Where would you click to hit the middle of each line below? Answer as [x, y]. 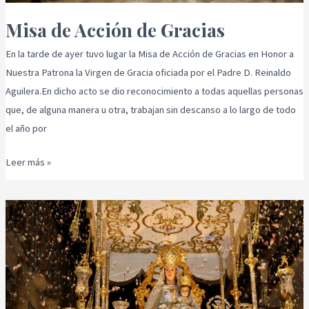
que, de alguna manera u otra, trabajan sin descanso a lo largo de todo [150, 110]
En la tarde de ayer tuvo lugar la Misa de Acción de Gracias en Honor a [149, 54]
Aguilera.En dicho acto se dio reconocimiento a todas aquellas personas [154, 91]
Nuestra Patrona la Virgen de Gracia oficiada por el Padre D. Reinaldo [148, 73]
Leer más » [28, 162]
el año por [26, 129]
